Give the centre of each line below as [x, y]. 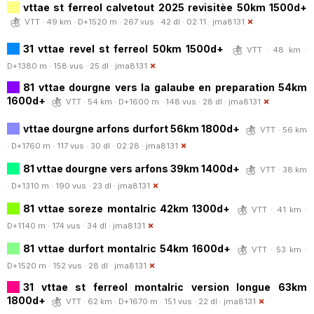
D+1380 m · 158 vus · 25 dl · [61, 66]
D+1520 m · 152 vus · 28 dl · [61, 265]
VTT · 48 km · [277, 49]
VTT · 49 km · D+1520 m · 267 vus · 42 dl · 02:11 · [118, 21]
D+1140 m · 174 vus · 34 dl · [60, 225]
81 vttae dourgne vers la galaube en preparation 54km [165, 87]
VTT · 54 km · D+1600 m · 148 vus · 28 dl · [147, 101]
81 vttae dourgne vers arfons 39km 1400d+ [132, 168]
